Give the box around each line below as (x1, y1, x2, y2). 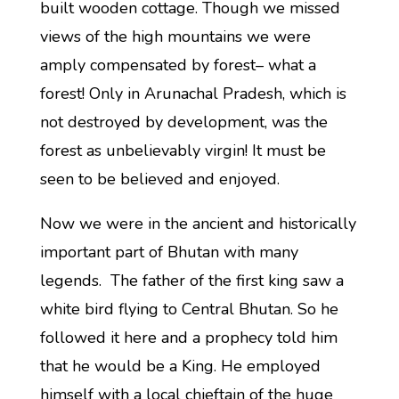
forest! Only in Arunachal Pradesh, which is (39, 83, 346, 104)
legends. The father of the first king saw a (39, 270, 344, 291)
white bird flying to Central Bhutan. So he (39, 298, 338, 320)
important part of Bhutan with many (39, 241, 298, 263)
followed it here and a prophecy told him (39, 327, 338, 348)
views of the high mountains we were (39, 26, 311, 47)
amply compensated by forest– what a (39, 54, 316, 76)
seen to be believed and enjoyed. (39, 168, 280, 190)
